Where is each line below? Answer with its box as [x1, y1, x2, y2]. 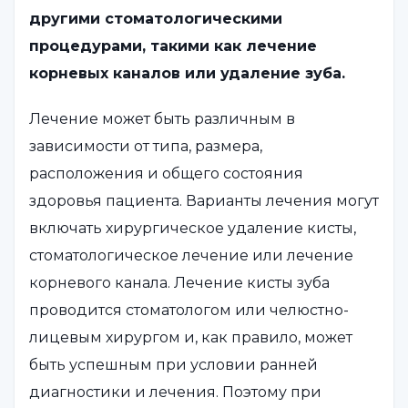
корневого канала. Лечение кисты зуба [29, 273, 330, 291]
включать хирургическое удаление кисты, [29, 219, 356, 237]
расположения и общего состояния [29, 164, 303, 182]
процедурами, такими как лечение [29, 36, 317, 55]
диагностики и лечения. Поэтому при [29, 382, 321, 401]
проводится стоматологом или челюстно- [29, 301, 349, 319]
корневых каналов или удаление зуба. [29, 64, 345, 82]
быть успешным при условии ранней [29, 355, 318, 373]
